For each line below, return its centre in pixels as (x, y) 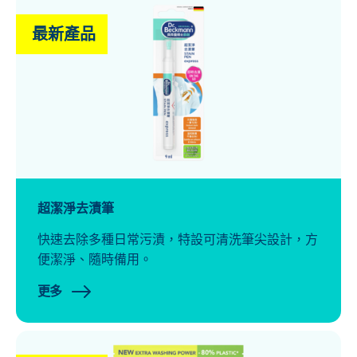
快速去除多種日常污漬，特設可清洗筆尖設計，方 (177, 240)
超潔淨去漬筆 (75, 209)
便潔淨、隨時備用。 (94, 260)
